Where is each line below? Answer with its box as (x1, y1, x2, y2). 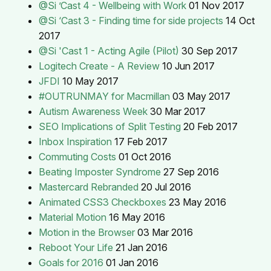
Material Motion (39, 211, 106, 223)
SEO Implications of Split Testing (39, 120, 181, 132)
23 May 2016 (169, 195, 226, 208)
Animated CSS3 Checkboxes (39, 195, 166, 208)
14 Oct (226, 14, 255, 27)
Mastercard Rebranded (39, 180, 139, 193)
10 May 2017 (62, 74, 119, 87)
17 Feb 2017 (114, 135, 168, 148)
